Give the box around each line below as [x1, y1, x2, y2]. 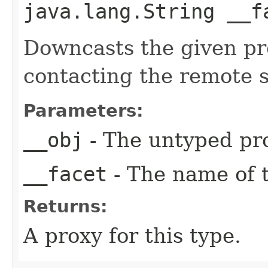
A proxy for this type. [23, 223, 241, 248]
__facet [23, 162, 107, 186]
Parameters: [23, 100, 144, 121]
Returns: [23, 196, 108, 217]
